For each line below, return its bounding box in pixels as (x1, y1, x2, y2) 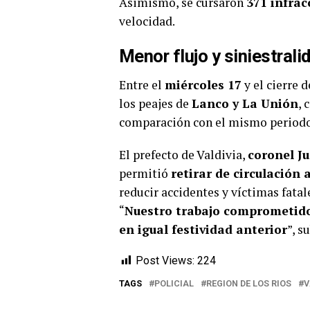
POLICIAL (154, 278, 194, 289)
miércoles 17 (165, 77, 241, 93)
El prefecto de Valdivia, (119, 147, 248, 163)
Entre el (119, 77, 165, 93)
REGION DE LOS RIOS (206, 278, 291, 289)
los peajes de (119, 95, 192, 112)
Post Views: (136, 254, 194, 268)
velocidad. (119, 13, 175, 30)
